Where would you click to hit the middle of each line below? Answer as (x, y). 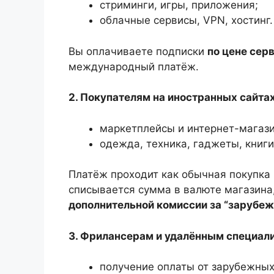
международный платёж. (134, 66)
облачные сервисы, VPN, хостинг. (186, 20)
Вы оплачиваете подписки (138, 51)
